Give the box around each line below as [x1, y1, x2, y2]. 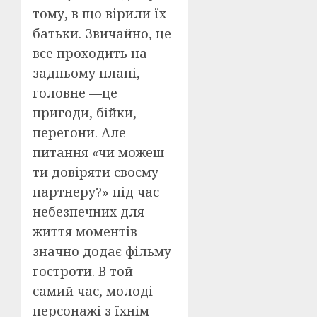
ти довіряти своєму [33, 163, 158, 181]
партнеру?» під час [33, 183, 159, 201]
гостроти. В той [33, 263, 133, 280]
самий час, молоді [33, 282, 153, 300]
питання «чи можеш [33, 144, 164, 161]
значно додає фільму [33, 243, 171, 260]
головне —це [33, 84, 117, 102]
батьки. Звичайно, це [33, 25, 171, 42]
